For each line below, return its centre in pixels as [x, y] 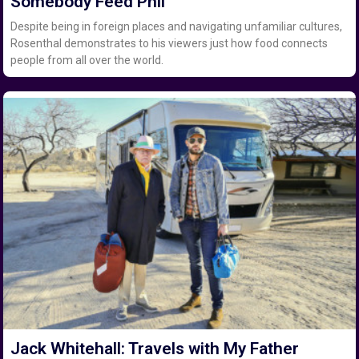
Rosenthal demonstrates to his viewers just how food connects [169, 44]
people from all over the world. [87, 61]
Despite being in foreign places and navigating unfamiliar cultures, [177, 27]
